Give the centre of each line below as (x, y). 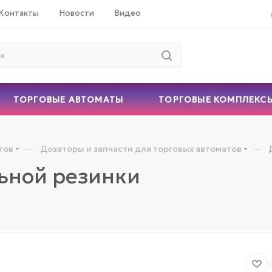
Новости (77, 13)
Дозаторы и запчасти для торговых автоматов (141, 148)
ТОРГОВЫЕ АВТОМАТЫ (68, 99)
